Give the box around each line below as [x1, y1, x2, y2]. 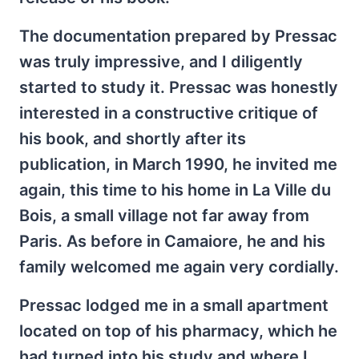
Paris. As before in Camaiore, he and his [19, 232, 325, 251]
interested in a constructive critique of [19, 103, 318, 123]
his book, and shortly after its [19, 129, 246, 148]
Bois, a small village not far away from [19, 206, 309, 225]
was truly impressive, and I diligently [19, 52, 303, 71]
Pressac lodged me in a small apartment [19, 296, 329, 315]
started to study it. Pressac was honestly [19, 78, 338, 97]
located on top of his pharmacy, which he [19, 321, 337, 341]
